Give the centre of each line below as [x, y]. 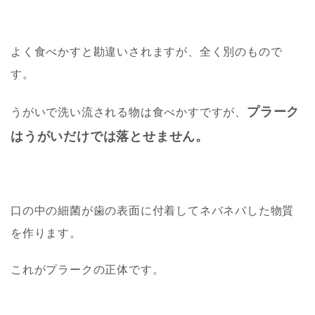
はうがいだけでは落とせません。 [110, 137]
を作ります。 [46, 233]
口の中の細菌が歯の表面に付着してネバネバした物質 [153, 211]
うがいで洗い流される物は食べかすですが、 [129, 112]
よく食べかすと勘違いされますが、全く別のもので [147, 52]
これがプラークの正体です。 [88, 270]
